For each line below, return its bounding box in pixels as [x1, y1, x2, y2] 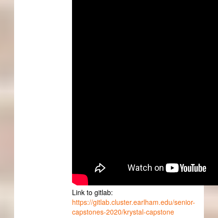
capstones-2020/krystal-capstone [72, 206, 174, 217]
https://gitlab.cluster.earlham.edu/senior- [72, 197, 195, 207]
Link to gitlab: [72, 187, 113, 197]
